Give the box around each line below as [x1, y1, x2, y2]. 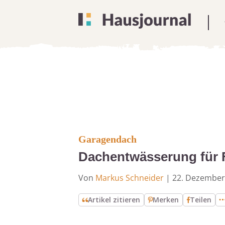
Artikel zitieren [88, 195, 141, 204]
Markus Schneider [95, 172, 164, 183]
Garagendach [78, 134, 137, 145]
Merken [153, 195, 179, 204]
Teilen [190, 195, 212, 204]
